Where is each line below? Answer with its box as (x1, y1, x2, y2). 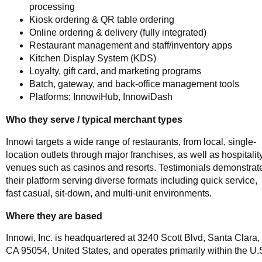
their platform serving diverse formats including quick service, (6, 175, 257, 185)
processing (29, 1, 75, 12)
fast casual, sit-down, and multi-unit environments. (6, 188, 212, 198)
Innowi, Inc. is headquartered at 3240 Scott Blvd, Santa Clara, (6, 233, 260, 243)
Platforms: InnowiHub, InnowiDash (29, 91, 173, 102)
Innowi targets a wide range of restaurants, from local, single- (6, 136, 256, 147)
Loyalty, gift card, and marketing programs (29, 65, 201, 76)
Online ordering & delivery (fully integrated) (29, 27, 206, 37)
